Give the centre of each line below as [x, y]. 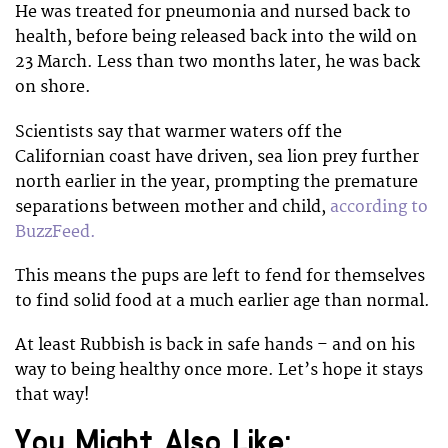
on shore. [53, 87]
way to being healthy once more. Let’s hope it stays [219, 369]
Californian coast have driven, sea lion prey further [217, 156]
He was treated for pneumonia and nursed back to [213, 12]
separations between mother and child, [172, 206]
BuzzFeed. [55, 231]
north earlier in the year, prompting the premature [216, 181]
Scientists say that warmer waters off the [178, 131]
